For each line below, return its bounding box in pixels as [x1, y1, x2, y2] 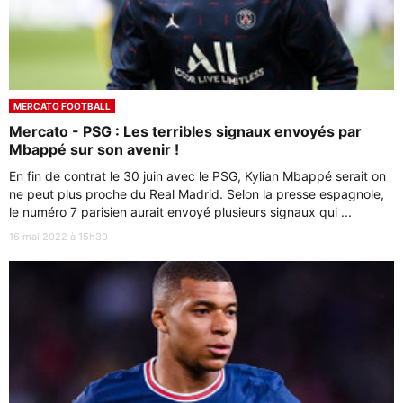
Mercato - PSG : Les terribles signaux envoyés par [9, 121, 362, 140]
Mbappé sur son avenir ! [9, 139, 179, 158]
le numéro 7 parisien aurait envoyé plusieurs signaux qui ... [9, 203, 352, 219]
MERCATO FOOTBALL [13, 100, 111, 112]
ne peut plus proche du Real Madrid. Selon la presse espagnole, [9, 185, 384, 201]
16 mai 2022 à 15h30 [9, 229, 108, 243]
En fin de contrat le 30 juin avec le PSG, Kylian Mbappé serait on [9, 167, 386, 184]
